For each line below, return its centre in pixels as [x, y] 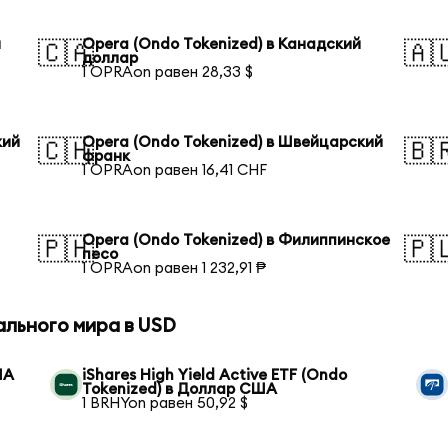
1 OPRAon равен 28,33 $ [168, 72]
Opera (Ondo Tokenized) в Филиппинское [236, 240]
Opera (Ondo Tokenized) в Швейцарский [233, 142]
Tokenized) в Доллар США [180, 389]
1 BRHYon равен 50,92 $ [165, 403]
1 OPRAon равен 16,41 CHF [175, 170]
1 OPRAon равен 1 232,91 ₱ [174, 268]
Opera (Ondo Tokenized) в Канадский [222, 44]
